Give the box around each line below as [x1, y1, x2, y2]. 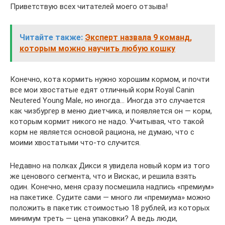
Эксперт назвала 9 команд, [85, 33, 192, 42]
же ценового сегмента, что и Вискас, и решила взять [10, 172, 196, 181]
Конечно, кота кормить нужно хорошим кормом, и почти [10, 75, 209, 84]
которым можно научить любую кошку [20, 44, 175, 53]
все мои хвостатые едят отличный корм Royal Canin [10, 85, 194, 94]
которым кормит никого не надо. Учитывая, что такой [10, 117, 204, 126]
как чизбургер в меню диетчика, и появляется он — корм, [10, 106, 212, 116]
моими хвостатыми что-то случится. [10, 138, 141, 147]
